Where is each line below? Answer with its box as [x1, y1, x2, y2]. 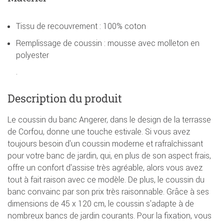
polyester [16, 50, 49, 60]
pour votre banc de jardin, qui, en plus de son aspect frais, [7, 150, 211, 161]
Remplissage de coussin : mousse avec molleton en [16, 38, 199, 48]
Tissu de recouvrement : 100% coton [16, 21, 146, 31]
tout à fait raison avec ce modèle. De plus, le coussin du [7, 174, 204, 185]
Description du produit [7, 91, 122, 106]
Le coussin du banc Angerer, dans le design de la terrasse [7, 114, 211, 125]
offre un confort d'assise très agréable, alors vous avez [7, 162, 202, 173]
